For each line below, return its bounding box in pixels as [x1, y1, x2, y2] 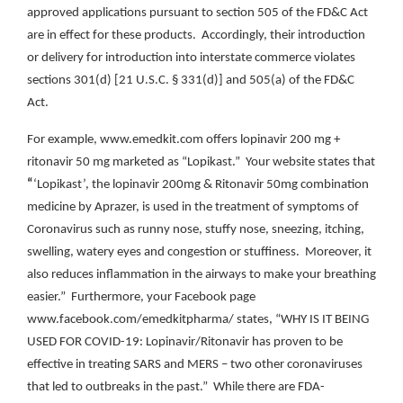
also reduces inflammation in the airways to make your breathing [27, 268, 376, 282]
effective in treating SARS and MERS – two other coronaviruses [27, 358, 363, 372]
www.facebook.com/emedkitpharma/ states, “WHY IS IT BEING [27, 313, 369, 327]
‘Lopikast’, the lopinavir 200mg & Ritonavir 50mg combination [33, 178, 369, 193]
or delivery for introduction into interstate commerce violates [27, 51, 355, 66]
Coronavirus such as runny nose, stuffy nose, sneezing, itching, [27, 223, 364, 237]
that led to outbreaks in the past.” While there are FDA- [27, 381, 325, 395]
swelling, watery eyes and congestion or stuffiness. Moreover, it [27, 246, 372, 260]
